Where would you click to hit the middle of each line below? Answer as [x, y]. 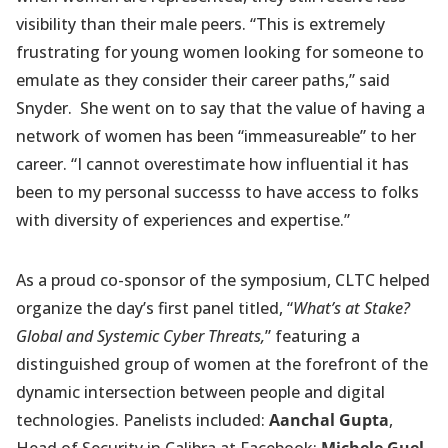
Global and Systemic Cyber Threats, [140, 336]
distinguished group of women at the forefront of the [222, 364]
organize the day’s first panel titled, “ [154, 308]
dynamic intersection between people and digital [200, 392]
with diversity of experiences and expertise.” [183, 220]
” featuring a [312, 336]
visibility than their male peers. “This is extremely [200, 24]
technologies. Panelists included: [142, 420]
